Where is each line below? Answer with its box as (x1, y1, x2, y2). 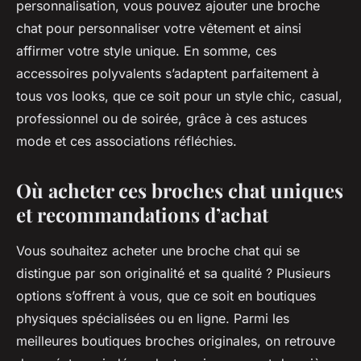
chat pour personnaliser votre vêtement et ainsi (16, 20, 301, 37)
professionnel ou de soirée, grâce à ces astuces (16, 110, 307, 127)
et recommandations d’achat (16, 201, 268, 228)
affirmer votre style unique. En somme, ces (16, 43, 276, 60)
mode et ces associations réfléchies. (16, 133, 237, 150)
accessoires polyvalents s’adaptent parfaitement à (16, 65, 319, 82)
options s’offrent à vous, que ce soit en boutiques (16, 288, 316, 305)
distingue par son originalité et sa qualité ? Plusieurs (16, 265, 330, 282)
